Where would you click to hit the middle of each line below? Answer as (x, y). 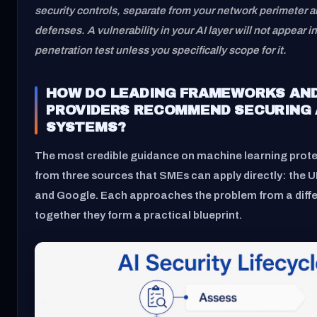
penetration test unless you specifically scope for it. (161, 50)
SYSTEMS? (86, 127)
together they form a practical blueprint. (138, 215)
